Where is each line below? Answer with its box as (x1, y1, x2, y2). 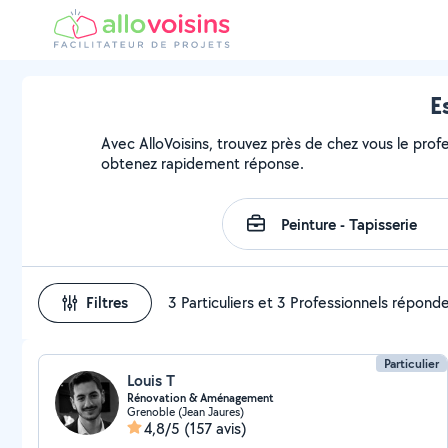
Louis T (127, 370, 175, 391)
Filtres (86, 292, 128, 313)
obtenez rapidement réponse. (101, 153, 305, 174)
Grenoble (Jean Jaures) (127, 404, 244, 419)
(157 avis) (184, 418, 247, 439)
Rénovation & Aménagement (127, 390, 274, 406)
